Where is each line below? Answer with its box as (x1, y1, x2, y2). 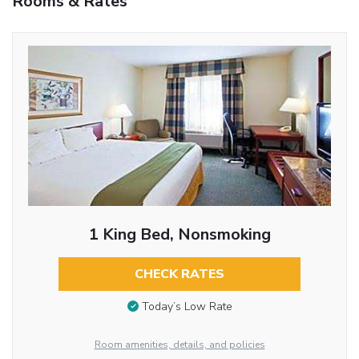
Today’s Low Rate (141, 299, 232, 315)
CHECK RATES (135, 264, 224, 283)
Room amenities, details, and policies (94, 337, 265, 351)
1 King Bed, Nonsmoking (88, 223, 271, 245)
